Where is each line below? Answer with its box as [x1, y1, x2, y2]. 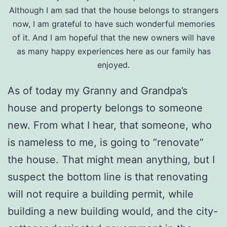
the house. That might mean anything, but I [8, 154, 215, 166]
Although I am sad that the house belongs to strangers [9, 5, 218, 15]
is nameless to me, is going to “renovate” [8, 136, 204, 148]
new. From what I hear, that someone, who [8, 119, 212, 131]
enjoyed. [97, 60, 130, 70]
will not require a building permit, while [8, 188, 194, 200]
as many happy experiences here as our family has [16, 46, 211, 56]
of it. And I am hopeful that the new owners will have [12, 32, 215, 43]
